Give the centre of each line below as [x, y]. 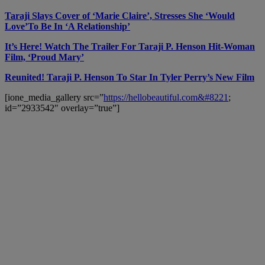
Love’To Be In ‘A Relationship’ [67, 26]
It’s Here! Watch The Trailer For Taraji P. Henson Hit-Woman [130, 46]
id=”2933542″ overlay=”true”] [62, 108]
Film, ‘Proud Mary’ [44, 57]
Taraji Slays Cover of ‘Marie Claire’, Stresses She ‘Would [120, 15]
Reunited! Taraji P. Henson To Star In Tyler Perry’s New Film [130, 77]
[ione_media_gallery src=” [54, 97]
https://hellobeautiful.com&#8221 [166, 97]
